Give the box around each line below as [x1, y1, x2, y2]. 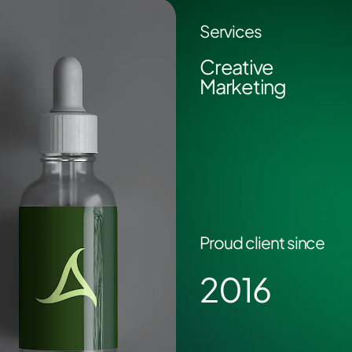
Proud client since [200, 232, 325, 254]
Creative [200, 54, 274, 80]
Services [200, 20, 262, 42]
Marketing [200, 74, 286, 100]
